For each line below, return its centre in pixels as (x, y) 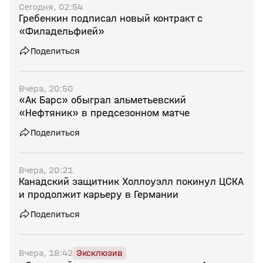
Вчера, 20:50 (46, 88)
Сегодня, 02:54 (51, 7)
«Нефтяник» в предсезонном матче (104, 113)
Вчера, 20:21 (46, 170)
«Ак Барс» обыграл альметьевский (102, 100)
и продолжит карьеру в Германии (99, 195)
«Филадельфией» (62, 31)
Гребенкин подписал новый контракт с (111, 18)
